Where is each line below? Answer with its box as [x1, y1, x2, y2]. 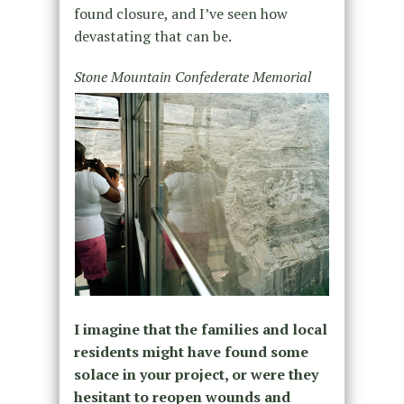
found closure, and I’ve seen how [73, 4, 288, 23]
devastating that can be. [73, 26, 232, 46]
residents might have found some [73, 341, 308, 362]
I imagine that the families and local [73, 318, 327, 339]
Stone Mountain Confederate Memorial [73, 67, 311, 87]
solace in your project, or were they [73, 363, 318, 384]
